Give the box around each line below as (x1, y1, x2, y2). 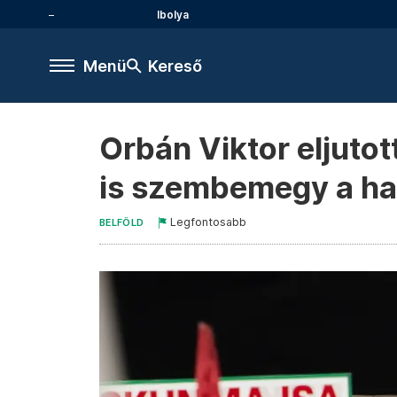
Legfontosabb (170, 215, 247, 229)
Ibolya (157, 7, 189, 21)
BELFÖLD (99, 217, 144, 229)
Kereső (148, 56, 202, 75)
